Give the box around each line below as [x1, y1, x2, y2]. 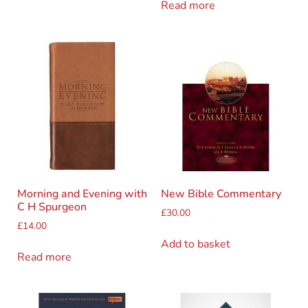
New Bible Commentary [161, 186, 281, 202]
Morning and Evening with [17, 186, 147, 202]
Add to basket [161, 236, 230, 252]
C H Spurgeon [17, 199, 87, 215]
